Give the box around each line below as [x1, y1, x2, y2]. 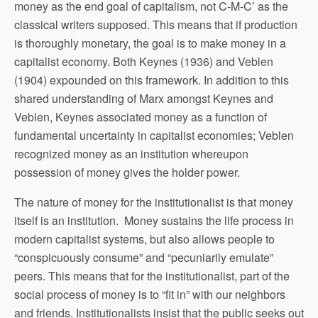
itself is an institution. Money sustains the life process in [14, 212, 294, 229]
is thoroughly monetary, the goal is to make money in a [14, 35, 286, 51]
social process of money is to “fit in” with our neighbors [14, 286, 285, 302]
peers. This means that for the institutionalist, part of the [14, 268, 290, 284]
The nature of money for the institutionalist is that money [14, 194, 293, 210]
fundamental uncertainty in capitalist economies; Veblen [14, 127, 294, 143]
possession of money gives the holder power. [14, 164, 240, 180]
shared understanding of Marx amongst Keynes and [14, 90, 273, 106]
